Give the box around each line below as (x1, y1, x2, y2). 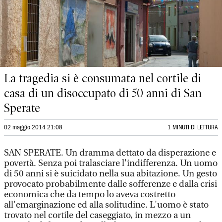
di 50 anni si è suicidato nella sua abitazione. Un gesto (4, 168, 217, 179)
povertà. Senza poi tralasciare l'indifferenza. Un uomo (4, 158, 218, 168)
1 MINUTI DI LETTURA (167, 125, 218, 130)
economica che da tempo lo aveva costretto (4, 189, 175, 200)
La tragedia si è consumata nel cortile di (4, 71, 201, 85)
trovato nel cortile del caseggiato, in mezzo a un (4, 210, 191, 221)
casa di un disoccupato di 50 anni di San (4, 86, 202, 100)
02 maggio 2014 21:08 (4, 125, 62, 130)
